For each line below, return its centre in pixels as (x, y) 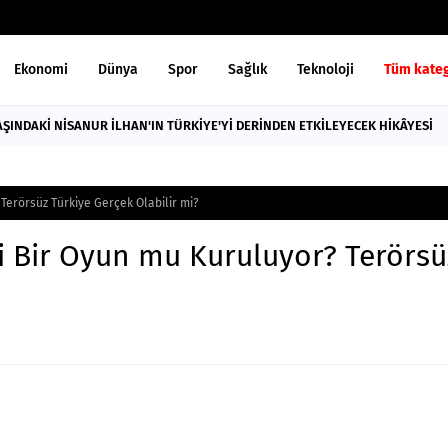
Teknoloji (326, 69)
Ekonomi (41, 69)
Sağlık (248, 69)
